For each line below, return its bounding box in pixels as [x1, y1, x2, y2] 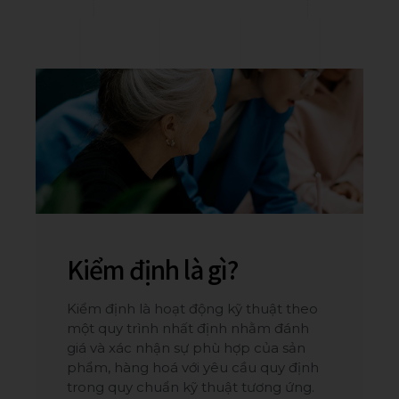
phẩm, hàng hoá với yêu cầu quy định [67, 358, 320, 376]
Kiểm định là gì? [67, 250, 239, 287]
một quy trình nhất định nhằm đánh [67, 319, 310, 337]
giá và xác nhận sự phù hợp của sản [67, 338, 306, 356]
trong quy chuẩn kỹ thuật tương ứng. [67, 378, 315, 395]
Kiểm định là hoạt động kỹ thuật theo [67, 299, 319, 317]
